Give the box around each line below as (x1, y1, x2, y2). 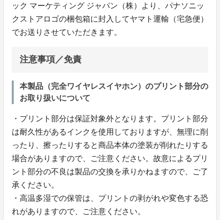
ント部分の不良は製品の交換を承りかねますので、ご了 (12, 167, 208, 176)
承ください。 (12, 180, 59, 189)
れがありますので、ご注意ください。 (12, 207, 145, 216)
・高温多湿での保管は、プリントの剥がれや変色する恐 (12, 193, 208, 202)
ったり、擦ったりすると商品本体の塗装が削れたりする (12, 140, 208, 149)
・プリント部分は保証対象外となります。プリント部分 (12, 114, 208, 123)
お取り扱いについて (20, 93, 90, 102)
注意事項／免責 (20, 54, 82, 64)
